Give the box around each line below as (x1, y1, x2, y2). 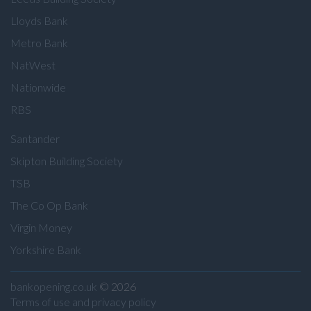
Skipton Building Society (10, 154, 123, 168)
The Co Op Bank (10, 199, 88, 212)
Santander (10, 132, 60, 146)
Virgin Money (10, 221, 72, 235)
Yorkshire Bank (10, 243, 81, 257)
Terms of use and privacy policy (10, 295, 156, 309)
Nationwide (10, 81, 66, 94)
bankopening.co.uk (10, 280, 97, 294)
